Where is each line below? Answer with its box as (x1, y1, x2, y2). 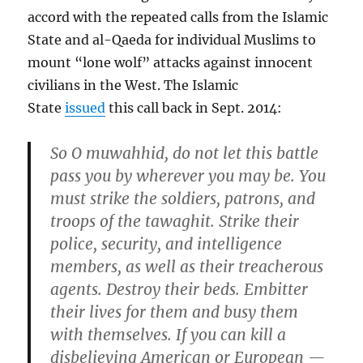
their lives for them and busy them (50, 302, 299, 322)
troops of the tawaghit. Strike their (50, 211, 300, 232)
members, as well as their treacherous (50, 257, 324, 277)
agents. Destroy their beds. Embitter (50, 280, 309, 300)
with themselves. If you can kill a (50, 325, 287, 345)
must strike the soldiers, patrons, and (50, 189, 316, 209)
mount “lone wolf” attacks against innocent (28, 54, 314, 71)
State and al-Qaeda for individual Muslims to (28, 32, 317, 49)
